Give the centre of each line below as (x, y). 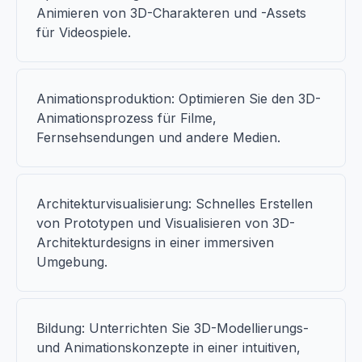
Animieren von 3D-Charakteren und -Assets (171, 13)
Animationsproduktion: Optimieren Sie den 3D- (179, 99)
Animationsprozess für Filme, (126, 118)
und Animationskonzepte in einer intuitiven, (168, 347)
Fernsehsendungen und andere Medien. (158, 137)
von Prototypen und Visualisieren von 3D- (166, 223)
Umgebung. (72, 262)
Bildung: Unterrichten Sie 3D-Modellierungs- (173, 328)
